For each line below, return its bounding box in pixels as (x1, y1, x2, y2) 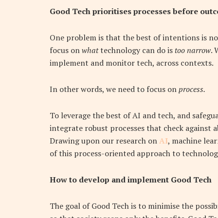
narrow (187, 45, 211, 56)
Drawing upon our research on (50, 135, 159, 146)
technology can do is (98, 45, 175, 56)
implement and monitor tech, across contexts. (50, 57, 214, 69)
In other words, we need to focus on (50, 84, 179, 95)
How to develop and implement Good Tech (50, 174, 212, 185)
